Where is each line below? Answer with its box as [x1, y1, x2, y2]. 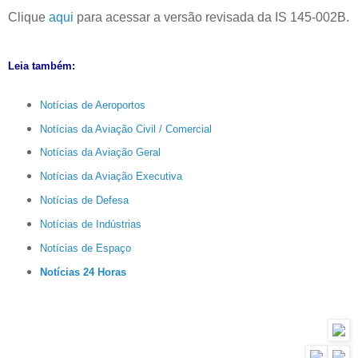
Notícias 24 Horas [39, 266, 126, 278]
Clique [8, 10, 49, 24]
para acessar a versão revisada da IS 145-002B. [74, 10, 349, 24]
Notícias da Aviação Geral [39, 146, 161, 159]
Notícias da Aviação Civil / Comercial [39, 122, 212, 135]
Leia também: [8, 59, 75, 72]
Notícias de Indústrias [39, 218, 141, 231]
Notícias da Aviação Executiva [39, 170, 182, 183]
